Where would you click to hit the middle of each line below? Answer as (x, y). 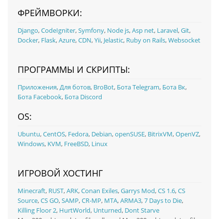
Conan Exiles (99, 191)
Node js (118, 30)
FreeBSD (76, 144)
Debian (101, 134)
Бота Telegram (138, 87)
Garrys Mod (138, 191)
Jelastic (113, 40)
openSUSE (130, 134)
